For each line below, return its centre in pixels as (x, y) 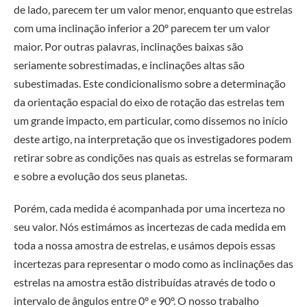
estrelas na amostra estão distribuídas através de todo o (145, 282)
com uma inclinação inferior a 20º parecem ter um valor (142, 27)
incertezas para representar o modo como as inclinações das (153, 264)
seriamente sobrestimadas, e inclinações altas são (129, 64)
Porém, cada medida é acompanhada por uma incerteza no (149, 208)
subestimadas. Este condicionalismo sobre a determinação (150, 83)
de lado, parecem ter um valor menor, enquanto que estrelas (153, 9)
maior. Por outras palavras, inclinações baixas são (128, 46)
